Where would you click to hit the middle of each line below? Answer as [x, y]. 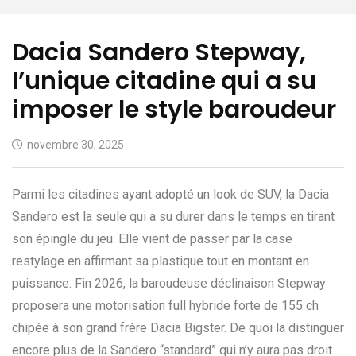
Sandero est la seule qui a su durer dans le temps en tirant [173, 216]
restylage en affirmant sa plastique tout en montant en [161, 261]
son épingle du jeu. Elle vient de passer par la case [152, 238]
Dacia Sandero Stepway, [159, 52]
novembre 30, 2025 [75, 144]
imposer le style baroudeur [174, 109]
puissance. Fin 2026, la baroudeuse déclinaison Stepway [169, 283]
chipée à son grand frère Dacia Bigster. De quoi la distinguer [178, 327]
